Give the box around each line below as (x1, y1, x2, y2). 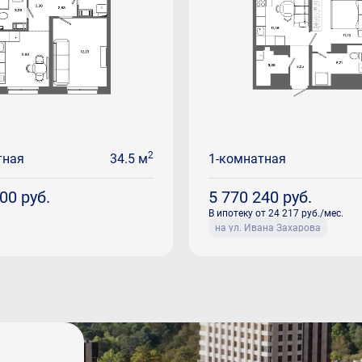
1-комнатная (208, 149, 286, 166)
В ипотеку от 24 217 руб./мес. (208, 206, 343, 219)
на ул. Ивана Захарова (215, 221, 321, 234)
